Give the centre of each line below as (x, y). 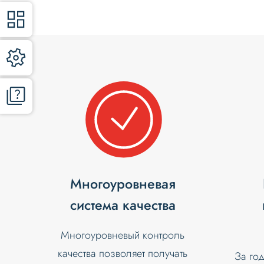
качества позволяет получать (123, 254)
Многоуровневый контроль (123, 235)
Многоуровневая (123, 184)
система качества (123, 205)
